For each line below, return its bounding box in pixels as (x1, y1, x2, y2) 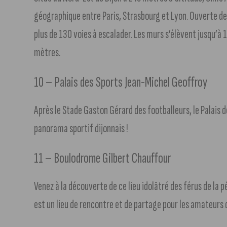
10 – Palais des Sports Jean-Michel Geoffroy (34, 73, 208, 91)
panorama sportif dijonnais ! (34, 121, 128, 136)
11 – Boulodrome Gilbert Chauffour (34, 149, 172, 167)
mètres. (34, 45, 61, 60)
